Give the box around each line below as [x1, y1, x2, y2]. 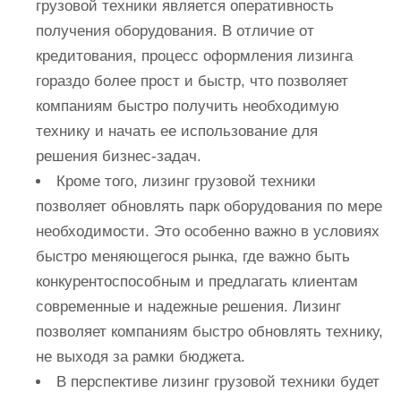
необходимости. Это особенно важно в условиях [36, 223, 380, 240]
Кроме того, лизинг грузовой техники [56, 173, 316, 190]
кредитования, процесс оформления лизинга [36, 47, 353, 64]
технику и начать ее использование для [36, 123, 318, 140]
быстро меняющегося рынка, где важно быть [36, 248, 350, 265]
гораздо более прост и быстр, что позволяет [36, 73, 348, 90]
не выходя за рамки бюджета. [36, 348, 245, 365]
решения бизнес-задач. [36, 148, 201, 165]
